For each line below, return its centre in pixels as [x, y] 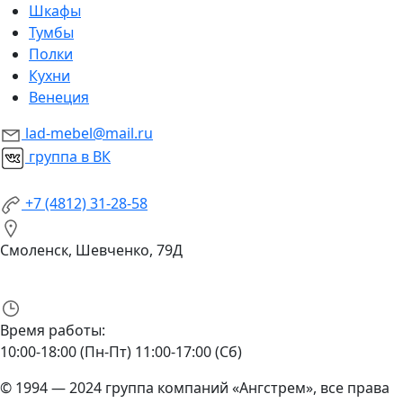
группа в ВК [70, 157]
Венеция [59, 98]
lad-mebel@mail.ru [89, 134]
